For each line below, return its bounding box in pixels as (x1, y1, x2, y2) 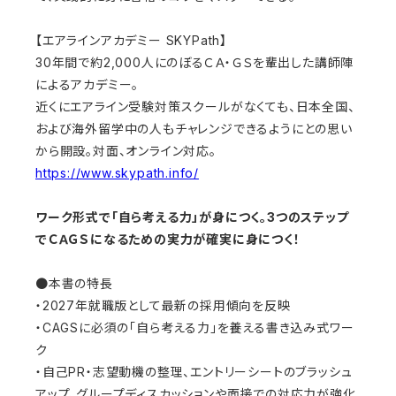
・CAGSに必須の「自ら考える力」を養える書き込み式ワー (35, 320, 354, 336)
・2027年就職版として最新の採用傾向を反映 (35, 298, 291, 314)
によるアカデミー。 (35, 77, 140, 93)
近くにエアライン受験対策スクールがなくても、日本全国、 (35, 99, 355, 115)
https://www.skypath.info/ (35, 165, 199, 181)
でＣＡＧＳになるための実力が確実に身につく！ (35, 232, 301, 247)
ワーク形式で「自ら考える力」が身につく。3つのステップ (35, 209, 349, 225)
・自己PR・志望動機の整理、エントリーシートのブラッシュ (35, 364, 353, 380)
